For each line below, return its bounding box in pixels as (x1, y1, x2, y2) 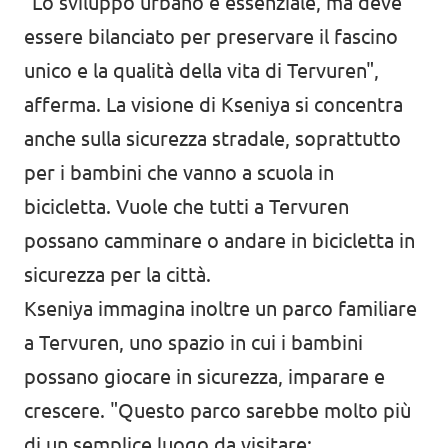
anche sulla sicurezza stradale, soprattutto (24, 127, 401, 151)
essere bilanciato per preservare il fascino (24, 25, 398, 49)
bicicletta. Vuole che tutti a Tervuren (24, 195, 349, 219)
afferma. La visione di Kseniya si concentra (24, 93, 403, 117)
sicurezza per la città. (24, 263, 211, 287)
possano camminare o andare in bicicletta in (24, 229, 415, 253)
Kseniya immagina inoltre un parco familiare (24, 297, 417, 321)
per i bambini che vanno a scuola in (24, 161, 334, 185)
